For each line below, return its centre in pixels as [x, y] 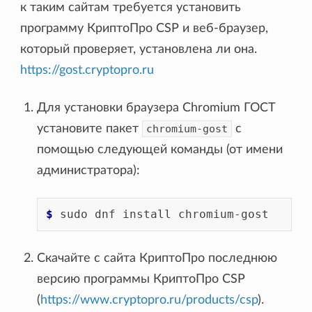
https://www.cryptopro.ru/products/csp [149, 300]
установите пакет [90, 128]
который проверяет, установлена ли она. [139, 49]
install [147, 214]
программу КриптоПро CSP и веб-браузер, [145, 28]
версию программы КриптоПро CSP [141, 279]
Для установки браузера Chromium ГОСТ [157, 108]
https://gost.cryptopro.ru [87, 70]
